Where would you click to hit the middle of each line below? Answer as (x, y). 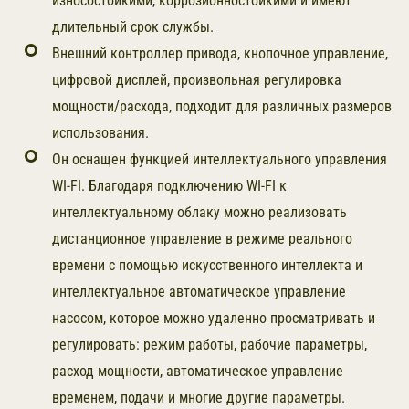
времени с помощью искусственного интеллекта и (207, 265)
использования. (100, 133)
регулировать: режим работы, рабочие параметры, (210, 345)
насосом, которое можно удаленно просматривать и (214, 318)
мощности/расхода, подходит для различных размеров (222, 106)
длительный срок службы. (133, 27)
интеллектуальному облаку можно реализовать (199, 212)
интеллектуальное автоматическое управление (199, 292)
